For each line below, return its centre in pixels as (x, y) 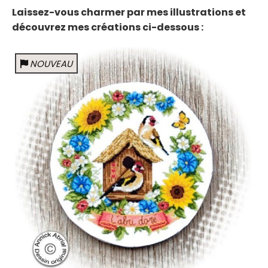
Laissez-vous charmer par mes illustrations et (129, 12)
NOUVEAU (51, 64)
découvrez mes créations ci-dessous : (108, 27)
